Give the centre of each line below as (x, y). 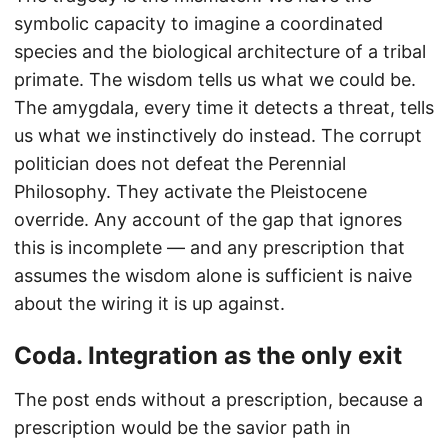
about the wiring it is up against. (149, 304)
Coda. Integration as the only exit (208, 356)
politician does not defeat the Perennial (180, 164)
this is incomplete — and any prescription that (209, 248)
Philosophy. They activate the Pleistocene (190, 192)
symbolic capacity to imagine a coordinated (198, 24)
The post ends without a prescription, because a (218, 400)
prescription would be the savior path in (182, 428)
